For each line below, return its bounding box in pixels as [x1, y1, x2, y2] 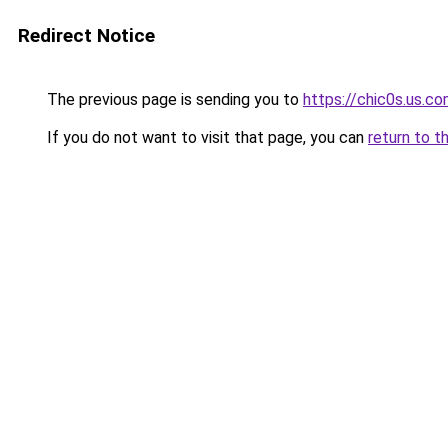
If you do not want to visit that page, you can [43, 128, 368, 147]
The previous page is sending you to [43, 90, 303, 109]
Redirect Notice [18, 24, 155, 47]
